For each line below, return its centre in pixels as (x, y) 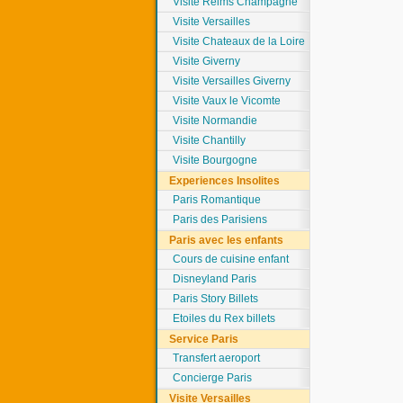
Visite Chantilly (210, 140)
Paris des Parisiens (220, 219)
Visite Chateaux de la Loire (239, 41)
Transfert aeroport (217, 358)
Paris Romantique (217, 200)
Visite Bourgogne (215, 160)
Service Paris (204, 339)
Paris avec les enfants (227, 240)
